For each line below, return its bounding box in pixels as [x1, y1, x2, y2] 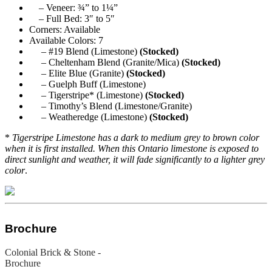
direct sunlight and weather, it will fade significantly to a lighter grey [5, 154, 265, 165]
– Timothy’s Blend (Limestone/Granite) [29, 101, 192, 112]
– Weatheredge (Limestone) [29, 112, 149, 123]
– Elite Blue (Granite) [29, 68, 126, 79]
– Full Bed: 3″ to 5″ [29, 13, 115, 24]
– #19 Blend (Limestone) [29, 46, 140, 57]
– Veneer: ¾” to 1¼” [29, 2, 118, 13]
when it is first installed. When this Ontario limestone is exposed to [5, 143, 259, 154]
